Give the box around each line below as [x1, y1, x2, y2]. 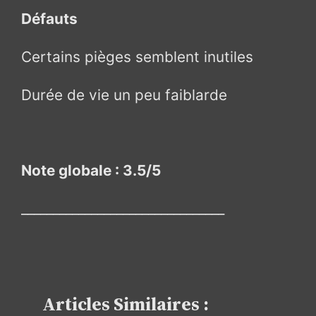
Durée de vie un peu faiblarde [21, 85, 228, 104]
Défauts [21, 10, 78, 28]
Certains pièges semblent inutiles [21, 48, 254, 66]
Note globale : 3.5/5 [21, 162, 162, 180]
